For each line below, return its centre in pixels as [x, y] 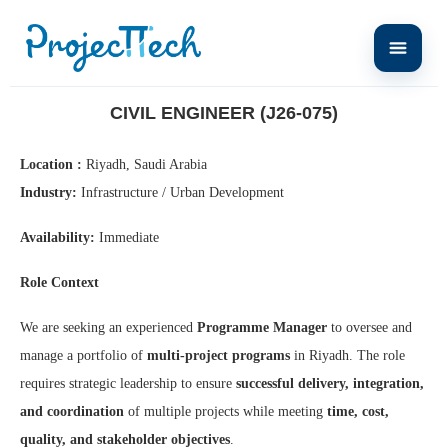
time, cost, [358, 411]
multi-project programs [218, 355]
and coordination [72, 411]
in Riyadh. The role [347, 355]
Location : [51, 164]
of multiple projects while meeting [225, 411]
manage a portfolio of [83, 355]
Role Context [59, 282]
